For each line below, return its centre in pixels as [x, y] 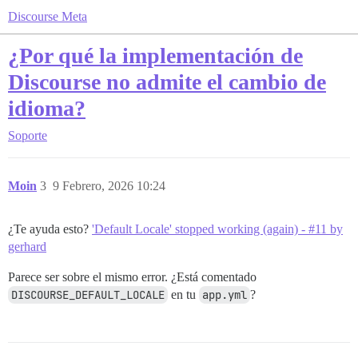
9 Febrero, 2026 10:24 [109, 186]
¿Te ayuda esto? [50, 229]
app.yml [225, 295]
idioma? [47, 108]
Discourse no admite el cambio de [167, 82]
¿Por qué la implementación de [155, 56]
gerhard [27, 247]
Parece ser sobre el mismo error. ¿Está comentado [132, 277]
